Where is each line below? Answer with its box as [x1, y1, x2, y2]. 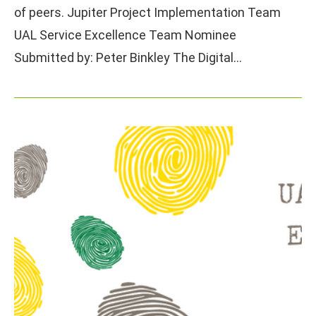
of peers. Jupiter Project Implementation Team [14, 4, 281, 20]
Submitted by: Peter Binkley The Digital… [14, 49, 242, 65]
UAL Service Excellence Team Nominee [14, 27, 236, 42]
